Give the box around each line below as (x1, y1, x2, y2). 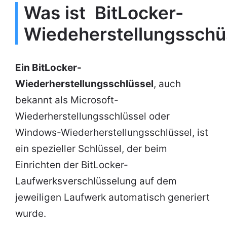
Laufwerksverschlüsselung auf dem (15, 175, 177, 187)
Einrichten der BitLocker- (15, 159, 128, 171)
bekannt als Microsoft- (15, 94, 119, 106)
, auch (154, 78, 181, 90)
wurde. (15, 208, 46, 220)
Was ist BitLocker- (24, 2, 183, 24)
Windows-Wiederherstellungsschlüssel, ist (15, 127, 208, 139)
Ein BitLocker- (15, 62, 82, 74)
